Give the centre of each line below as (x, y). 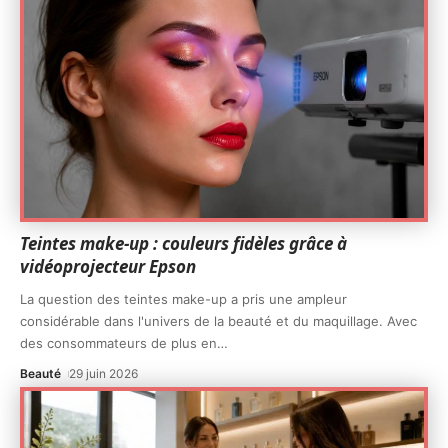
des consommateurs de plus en (118, 342)
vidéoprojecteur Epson (108, 266)
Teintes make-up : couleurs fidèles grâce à (183, 243)
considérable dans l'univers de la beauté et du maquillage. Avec (218, 320)
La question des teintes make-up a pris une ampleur (183, 298)
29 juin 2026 (104, 373)
